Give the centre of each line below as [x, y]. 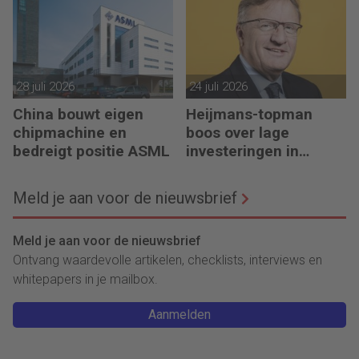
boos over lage [238, 132]
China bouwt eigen [78, 114]
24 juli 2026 [218, 86]
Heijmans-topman [249, 114]
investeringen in [242, 151]
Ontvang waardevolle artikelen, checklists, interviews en [167, 260]
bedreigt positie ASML [91, 151]
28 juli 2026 [45, 86]
